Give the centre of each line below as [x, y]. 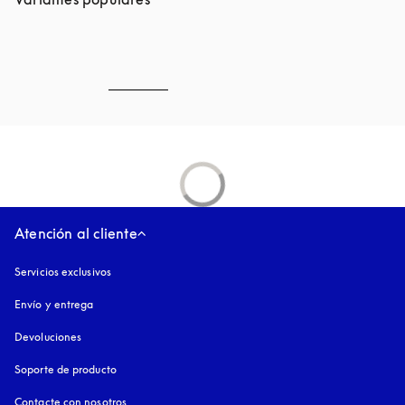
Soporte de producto [66, 369]
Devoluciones [48, 337]
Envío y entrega [54, 304]
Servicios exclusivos [63, 272]
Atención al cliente [76, 233]
